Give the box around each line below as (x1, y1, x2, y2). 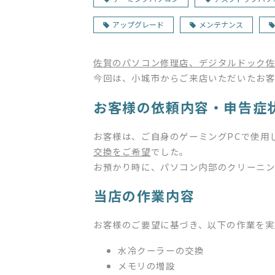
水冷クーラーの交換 (118, 243, 204, 257)
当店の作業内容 (93, 185, 195, 206)
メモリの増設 (118, 258, 176, 272)
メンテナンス (199, 19, 243, 30)
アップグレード (112, 19, 164, 30)
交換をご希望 (93, 144, 151, 158)
